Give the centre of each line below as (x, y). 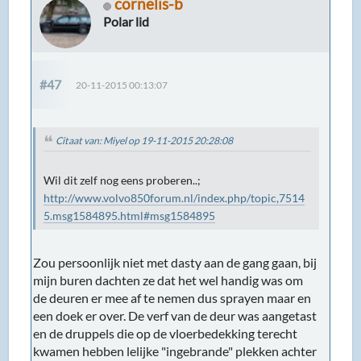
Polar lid (127, 22)
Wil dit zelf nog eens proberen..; (122, 181)
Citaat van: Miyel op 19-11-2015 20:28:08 (145, 141)
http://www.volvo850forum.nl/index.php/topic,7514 (174, 199)
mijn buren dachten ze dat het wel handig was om (168, 280)
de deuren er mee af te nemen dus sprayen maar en (172, 298)
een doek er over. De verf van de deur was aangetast (175, 316)
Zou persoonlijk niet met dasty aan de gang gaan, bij (175, 263)
